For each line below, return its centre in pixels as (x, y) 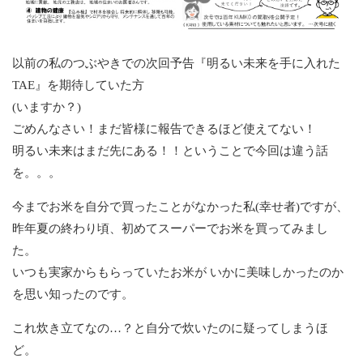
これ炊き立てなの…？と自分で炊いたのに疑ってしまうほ (170, 328)
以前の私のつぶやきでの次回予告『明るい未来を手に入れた (176, 63)
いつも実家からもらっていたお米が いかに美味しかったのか (178, 272)
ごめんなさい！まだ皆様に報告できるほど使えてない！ (164, 128)
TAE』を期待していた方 (78, 85)
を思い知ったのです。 (73, 294)
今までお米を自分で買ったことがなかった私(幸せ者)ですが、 (180, 206)
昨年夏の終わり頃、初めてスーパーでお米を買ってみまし (170, 228)
